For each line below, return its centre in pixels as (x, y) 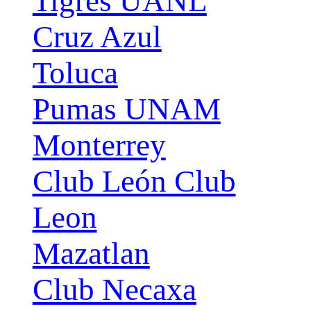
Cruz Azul (97, 37)
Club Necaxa (114, 290)
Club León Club (134, 182)
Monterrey (99, 145)
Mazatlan (91, 254)
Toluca (75, 73)
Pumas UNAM (126, 109)
